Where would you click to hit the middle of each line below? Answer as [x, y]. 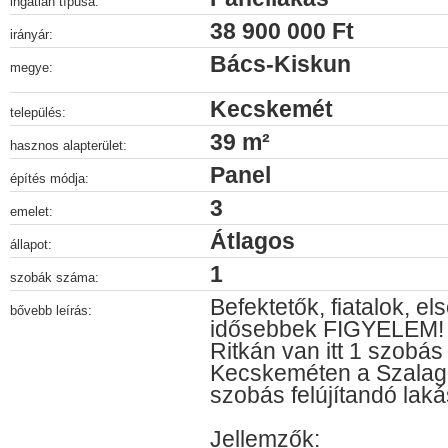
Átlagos [252, 241]
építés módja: [49, 178]
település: [38, 112]
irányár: [31, 34]
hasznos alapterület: [68, 145]
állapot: [31, 244]
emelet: [31, 211]
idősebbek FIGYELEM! [327, 329]
